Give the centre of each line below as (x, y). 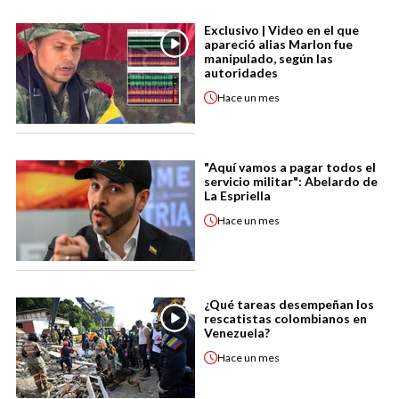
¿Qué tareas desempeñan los (289, 304)
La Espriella (237, 195)
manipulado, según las (269, 58)
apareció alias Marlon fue (278, 44)
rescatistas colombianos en (285, 318)
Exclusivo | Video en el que (281, 30)
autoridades (241, 73)
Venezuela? (237, 333)
